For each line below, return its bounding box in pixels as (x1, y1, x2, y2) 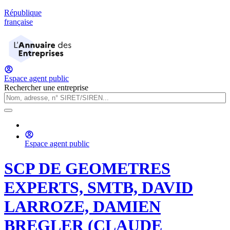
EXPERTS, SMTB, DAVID (4, 178, 193, 197)
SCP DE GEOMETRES (4, 159, 170, 178)
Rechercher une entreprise (4, 83, 88, 92)
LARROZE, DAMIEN (4, 197, 161, 216)
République (4, 8, 42, 17)
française (4, 17, 33, 26)
